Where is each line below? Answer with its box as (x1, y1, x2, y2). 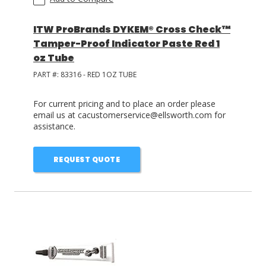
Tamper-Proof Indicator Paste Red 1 (33, 37, 220, 50)
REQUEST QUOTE (53, 154, 121, 164)
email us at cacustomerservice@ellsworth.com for (33, 109, 226, 121)
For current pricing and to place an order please (33, 98, 216, 109)
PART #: (33, 69, 61, 80)
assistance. (33, 121, 75, 132)
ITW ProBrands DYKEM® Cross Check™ (33, 23, 230, 36)
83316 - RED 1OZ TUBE (61, 69, 137, 80)
